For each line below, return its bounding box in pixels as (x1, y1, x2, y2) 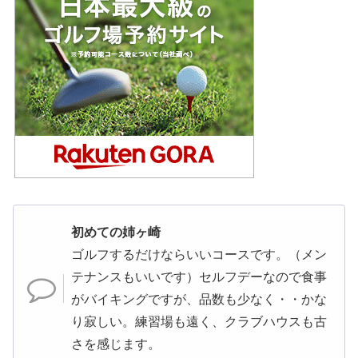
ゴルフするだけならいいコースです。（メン (71, 248, 327, 262)
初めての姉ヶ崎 (71, 225, 161, 240)
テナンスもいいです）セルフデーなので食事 (71, 270, 327, 284)
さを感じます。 (71, 337, 161, 352)
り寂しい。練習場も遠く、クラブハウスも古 (71, 315, 327, 329)
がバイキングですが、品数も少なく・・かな (71, 292, 327, 307)
